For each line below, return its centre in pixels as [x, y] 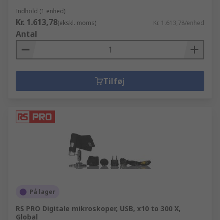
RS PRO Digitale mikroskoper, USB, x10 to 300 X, [98, 208]
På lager [42, 192]
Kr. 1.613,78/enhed [179, 23]
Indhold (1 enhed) [41, 11]
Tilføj [114, 81]
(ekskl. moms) [77, 23]
